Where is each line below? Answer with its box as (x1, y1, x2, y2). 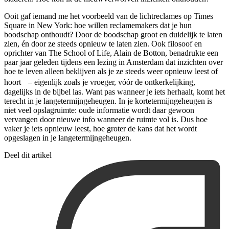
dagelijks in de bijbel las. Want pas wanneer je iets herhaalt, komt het (4, 87, 225, 97)
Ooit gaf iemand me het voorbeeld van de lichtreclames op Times (4, 12, 213, 21)
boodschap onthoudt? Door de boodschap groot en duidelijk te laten (4, 30, 222, 39)
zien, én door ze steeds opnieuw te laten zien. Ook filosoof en (4, 39, 202, 49)
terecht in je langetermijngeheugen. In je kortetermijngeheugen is (4, 97, 212, 106)
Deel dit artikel (4, 151, 52, 160)
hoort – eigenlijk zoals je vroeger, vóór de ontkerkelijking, (4, 78, 195, 87)
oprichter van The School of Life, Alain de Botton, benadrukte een (4, 49, 218, 58)
